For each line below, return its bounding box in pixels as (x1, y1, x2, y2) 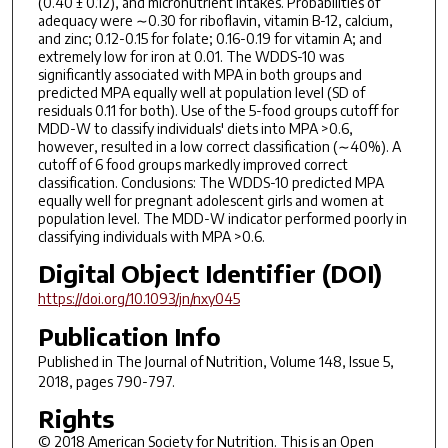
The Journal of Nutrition (115, 353, 263, 371)
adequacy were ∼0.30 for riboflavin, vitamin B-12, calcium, (37, 11, 393, 29)
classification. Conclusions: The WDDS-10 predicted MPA (37, 173, 384, 191)
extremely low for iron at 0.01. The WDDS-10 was (37, 47, 344, 65)
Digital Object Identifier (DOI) (37, 257, 382, 288)
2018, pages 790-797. (37, 373, 175, 391)
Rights (37, 402, 114, 433)
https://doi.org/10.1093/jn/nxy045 (37, 289, 240, 307)
